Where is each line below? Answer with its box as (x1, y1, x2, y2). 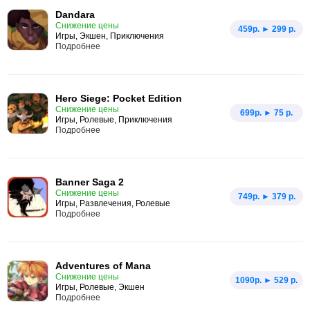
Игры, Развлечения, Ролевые (55, 199, 170, 208)
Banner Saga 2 (55, 176, 124, 188)
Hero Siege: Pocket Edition (55, 93, 182, 104)
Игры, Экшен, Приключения (55, 31, 164, 41)
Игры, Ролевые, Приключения (55, 115, 172, 125)
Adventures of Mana (55, 260, 151, 271)
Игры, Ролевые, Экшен (55, 282, 145, 292)
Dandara (55, 9, 95, 20)
